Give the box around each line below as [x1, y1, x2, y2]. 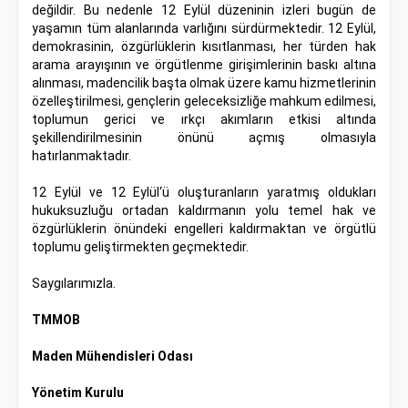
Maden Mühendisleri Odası [32, 349, 193, 363]
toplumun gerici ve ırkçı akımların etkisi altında [32, 112, 376, 127]
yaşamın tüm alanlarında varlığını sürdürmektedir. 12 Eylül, [32, 21, 376, 36]
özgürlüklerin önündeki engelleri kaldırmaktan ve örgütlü [32, 221, 376, 236]
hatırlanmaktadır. [32, 148, 131, 163]
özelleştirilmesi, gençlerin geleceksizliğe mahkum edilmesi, [32, 94, 376, 108]
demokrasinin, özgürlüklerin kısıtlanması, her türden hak [32, 39, 376, 54]
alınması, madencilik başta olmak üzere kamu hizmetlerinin [32, 76, 376, 90]
